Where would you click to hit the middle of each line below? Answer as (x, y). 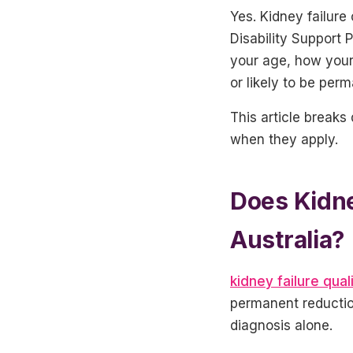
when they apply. (284, 139)
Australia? (287, 239)
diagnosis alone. (281, 325)
